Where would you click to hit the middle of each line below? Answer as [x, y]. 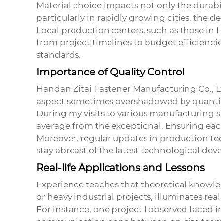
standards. [58, 55]
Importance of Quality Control [110, 72]
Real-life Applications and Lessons [120, 168]
